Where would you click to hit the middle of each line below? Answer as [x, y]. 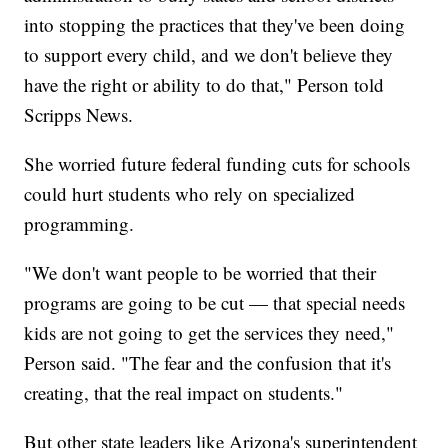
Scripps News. [79, 114]
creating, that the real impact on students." [184, 392]
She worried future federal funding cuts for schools [217, 163]
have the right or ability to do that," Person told [204, 84]
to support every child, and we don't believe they [209, 54]
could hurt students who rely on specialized [190, 193]
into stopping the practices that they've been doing [215, 24]
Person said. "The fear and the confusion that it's [208, 362]
